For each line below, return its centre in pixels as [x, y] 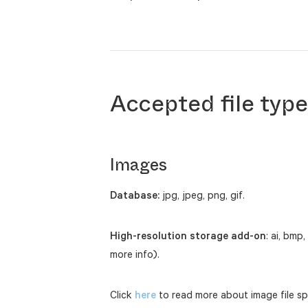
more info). [135, 254]
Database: [135, 195]
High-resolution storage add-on [188, 235]
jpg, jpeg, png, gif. [202, 195]
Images [139, 165]
